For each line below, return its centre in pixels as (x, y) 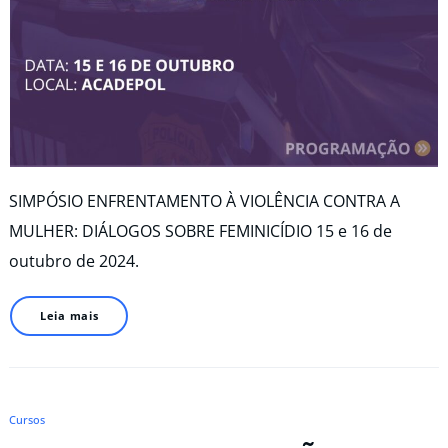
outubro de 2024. (74, 260)
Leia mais (69, 316)
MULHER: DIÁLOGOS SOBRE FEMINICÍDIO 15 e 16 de (200, 230)
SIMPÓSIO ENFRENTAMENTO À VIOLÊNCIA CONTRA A (204, 200)
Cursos (27, 420)
